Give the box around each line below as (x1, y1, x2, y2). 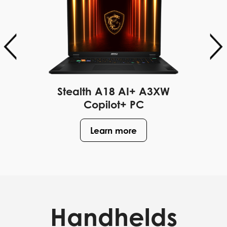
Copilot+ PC (83, 98, 144, 111)
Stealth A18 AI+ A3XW (57, 85, 170, 98)
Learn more (90, 125, 137, 136)
